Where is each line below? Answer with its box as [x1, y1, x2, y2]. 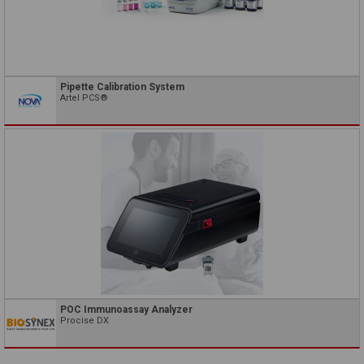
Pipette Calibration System [60, 81, 184, 93]
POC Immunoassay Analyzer [60, 304, 193, 316]
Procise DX [60, 315, 109, 327]
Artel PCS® [60, 93, 108, 104]
